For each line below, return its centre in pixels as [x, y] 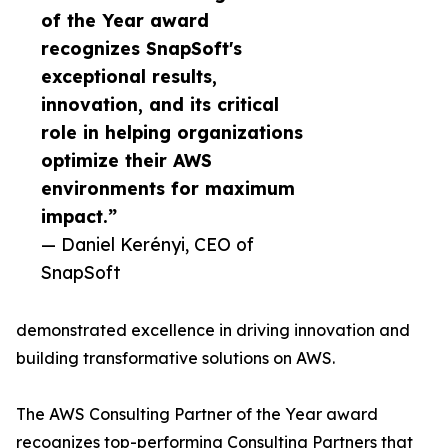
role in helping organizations [172, 132]
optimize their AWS [126, 160]
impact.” [79, 216]
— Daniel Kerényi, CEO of [147, 244]
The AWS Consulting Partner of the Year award [197, 414]
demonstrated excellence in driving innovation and [213, 330]
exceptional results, [129, 76]
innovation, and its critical [160, 104]
